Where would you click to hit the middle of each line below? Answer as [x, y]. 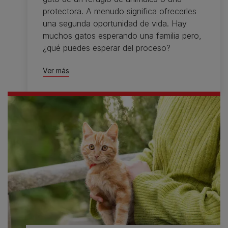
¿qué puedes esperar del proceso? [106, 48]
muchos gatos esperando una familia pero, [122, 36]
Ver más [56, 71]
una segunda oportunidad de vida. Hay [115, 24]
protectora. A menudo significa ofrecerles [119, 11]
